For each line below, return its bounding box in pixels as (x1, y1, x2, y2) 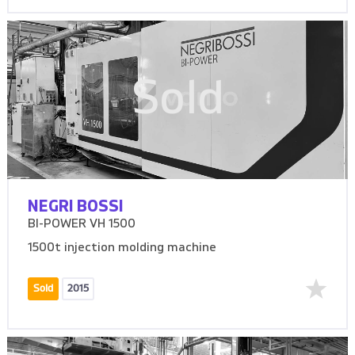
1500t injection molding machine (28, 241, 217, 254)
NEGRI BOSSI (28, 198, 124, 215)
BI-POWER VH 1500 (28, 217, 136, 231)
